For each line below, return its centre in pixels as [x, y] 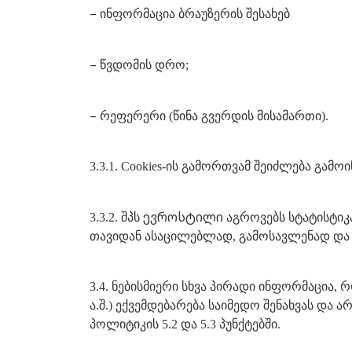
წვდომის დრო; [144, 65]
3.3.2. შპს [116, 217]
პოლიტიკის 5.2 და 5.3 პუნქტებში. [185, 324]
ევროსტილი [183, 217]
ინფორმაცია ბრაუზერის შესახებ [195, 14]
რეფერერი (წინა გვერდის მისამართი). [214, 116]
